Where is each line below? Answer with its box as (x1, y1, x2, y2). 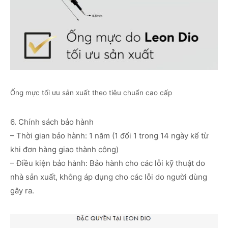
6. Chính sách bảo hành (10, 117, 94, 127)
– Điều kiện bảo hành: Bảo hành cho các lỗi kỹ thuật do (10, 158, 205, 168)
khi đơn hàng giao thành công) (10, 145, 119, 155)
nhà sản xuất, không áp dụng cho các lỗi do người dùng (10, 172, 207, 182)
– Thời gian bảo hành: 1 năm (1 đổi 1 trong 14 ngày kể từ (10, 131, 208, 141)
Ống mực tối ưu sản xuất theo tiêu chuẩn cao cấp (10, 89, 172, 97)
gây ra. (10, 186, 34, 196)
